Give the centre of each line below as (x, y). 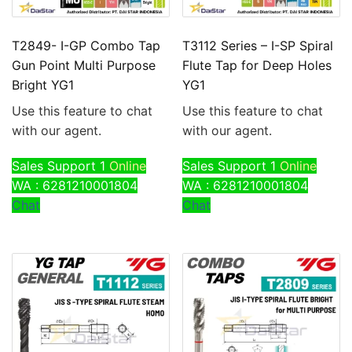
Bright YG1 (43, 85)
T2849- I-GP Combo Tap (86, 46)
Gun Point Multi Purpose (84, 66)
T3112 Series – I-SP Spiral (258, 46)
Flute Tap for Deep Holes (257, 66)
